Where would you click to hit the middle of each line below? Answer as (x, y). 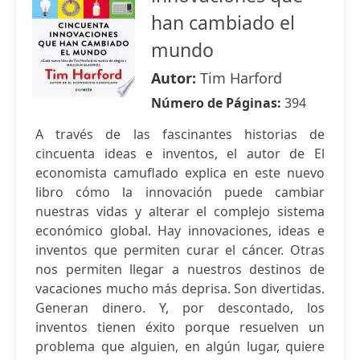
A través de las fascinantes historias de (180, 134)
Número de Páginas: (218, 103)
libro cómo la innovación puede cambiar (180, 192)
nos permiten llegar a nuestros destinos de (180, 269)
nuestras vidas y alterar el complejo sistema (180, 211)
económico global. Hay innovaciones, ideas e (180, 231)
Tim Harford (241, 78)
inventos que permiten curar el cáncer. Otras (180, 250)
